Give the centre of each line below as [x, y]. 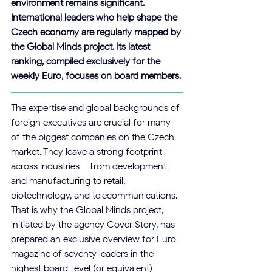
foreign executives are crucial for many [92, 122]
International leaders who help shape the [95, 17]
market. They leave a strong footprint [88, 151]
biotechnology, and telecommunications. [95, 195]
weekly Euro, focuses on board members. [96, 76]
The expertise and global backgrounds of [97, 108]
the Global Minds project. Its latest [82, 46]
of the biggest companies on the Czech [94, 137]
